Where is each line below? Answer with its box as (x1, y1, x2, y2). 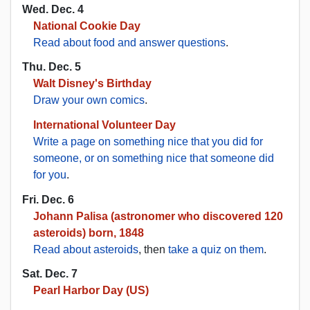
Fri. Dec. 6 (22, 193, 74, 206)
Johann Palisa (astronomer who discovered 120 (33, 210, 283, 222)
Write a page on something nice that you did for (33, 136, 263, 148)
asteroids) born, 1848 (33, 226, 144, 239)
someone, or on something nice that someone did (33, 152, 274, 165)
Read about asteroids (33, 243, 138, 255)
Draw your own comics (33, 94, 145, 107)
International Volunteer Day (33, 119, 176, 131)
